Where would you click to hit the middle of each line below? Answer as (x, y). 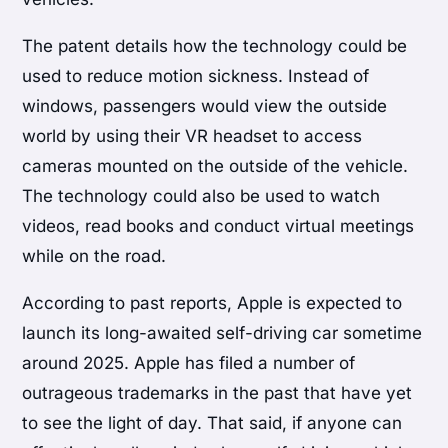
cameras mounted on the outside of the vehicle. (215, 166)
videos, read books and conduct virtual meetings (218, 226)
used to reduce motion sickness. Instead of (196, 76)
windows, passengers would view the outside (205, 106)
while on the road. (94, 256)
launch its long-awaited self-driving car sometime (222, 333)
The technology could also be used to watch (201, 196)
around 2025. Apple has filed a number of (189, 363)
